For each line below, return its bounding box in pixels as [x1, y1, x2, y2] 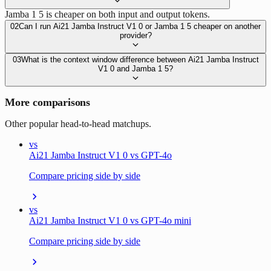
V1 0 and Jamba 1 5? [98, 64, 173, 73]
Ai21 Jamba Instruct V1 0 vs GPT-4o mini [29, 215, 191, 226]
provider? [119, 30, 152, 40]
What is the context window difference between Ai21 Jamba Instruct [21, 54, 259, 64]
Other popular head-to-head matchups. [5, 118, 151, 129]
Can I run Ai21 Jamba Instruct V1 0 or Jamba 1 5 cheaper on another [19, 21, 261, 31]
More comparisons [5, 96, 91, 108]
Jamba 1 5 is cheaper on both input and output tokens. [5, 8, 210, 19]
